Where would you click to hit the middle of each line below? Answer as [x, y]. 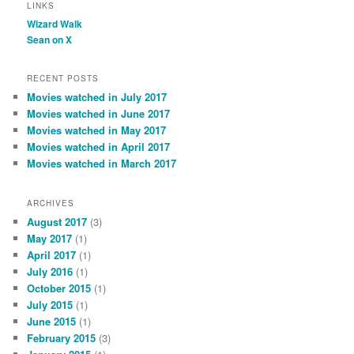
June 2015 [52, 321]
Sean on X [50, 39]
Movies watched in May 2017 [97, 130]
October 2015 [59, 288]
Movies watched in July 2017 [97, 97]
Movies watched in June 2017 [99, 114]
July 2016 [50, 271]
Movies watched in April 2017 [99, 147]
